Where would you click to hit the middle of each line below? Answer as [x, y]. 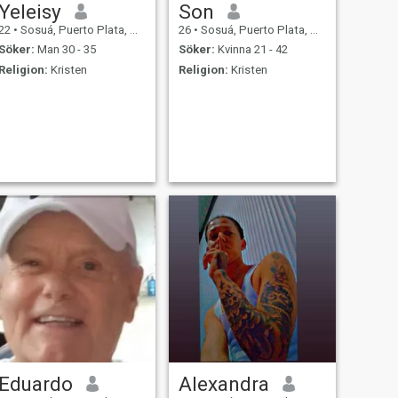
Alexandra [223, 383]
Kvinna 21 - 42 [251, 50]
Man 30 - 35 [65, 50]
